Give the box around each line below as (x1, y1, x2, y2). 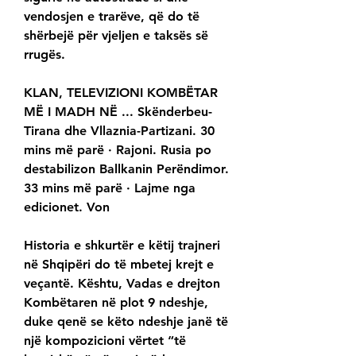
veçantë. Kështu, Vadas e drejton (24, 276, 220, 292)
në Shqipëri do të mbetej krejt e (24, 257, 214, 273)
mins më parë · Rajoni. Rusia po (24, 142, 211, 158)
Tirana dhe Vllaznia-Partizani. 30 (24, 123, 215, 139)
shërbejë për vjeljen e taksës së (24, 28, 208, 44)
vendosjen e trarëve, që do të (24, 9, 199, 25)
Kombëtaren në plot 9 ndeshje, (24, 295, 208, 311)
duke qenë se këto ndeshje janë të (24, 314, 228, 330)
